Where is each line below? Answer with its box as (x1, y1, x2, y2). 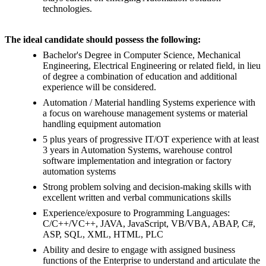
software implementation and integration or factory (43, 156, 232, 166)
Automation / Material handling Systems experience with (43, 97, 255, 108)
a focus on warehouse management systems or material (43, 108, 248, 119)
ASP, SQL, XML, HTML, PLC (43, 229, 163, 240)
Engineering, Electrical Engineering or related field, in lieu (43, 61, 261, 71)
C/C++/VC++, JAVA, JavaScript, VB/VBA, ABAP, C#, (43, 218, 255, 229)
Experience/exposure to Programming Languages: (43, 208, 230, 218)
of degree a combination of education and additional (43, 71, 237, 82)
